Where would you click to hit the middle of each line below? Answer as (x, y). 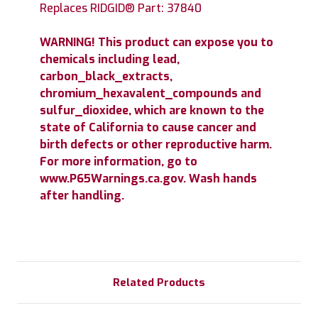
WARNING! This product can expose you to (157, 42)
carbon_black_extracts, (106, 76)
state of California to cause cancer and (148, 127)
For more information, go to (119, 161)
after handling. (82, 195)
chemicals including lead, (110, 59)
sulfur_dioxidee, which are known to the (152, 110)
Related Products (159, 282)
